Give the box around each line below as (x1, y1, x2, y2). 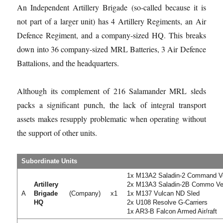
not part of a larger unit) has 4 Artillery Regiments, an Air (17, 15, 206, 26)
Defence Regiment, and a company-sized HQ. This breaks (17, 29, 206, 40)
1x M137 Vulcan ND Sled (127, 189, 200, 197)
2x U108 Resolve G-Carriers (127, 198, 208, 206)
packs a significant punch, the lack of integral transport (17, 99, 206, 110)
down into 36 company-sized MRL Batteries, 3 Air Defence (17, 43, 206, 54)
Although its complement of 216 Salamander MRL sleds (17, 85, 206, 96)
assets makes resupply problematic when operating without (17, 113, 206, 124)
